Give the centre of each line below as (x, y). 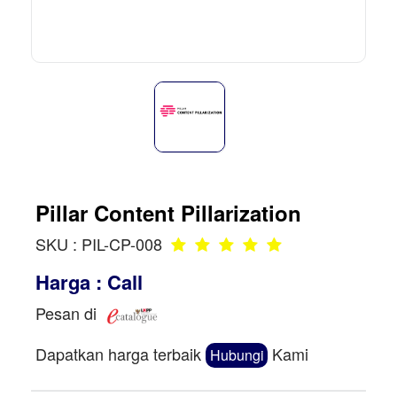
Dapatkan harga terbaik (121, 353)
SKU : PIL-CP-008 (101, 244)
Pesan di (68, 313)
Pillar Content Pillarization (168, 213)
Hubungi (237, 354)
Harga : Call (89, 282)
